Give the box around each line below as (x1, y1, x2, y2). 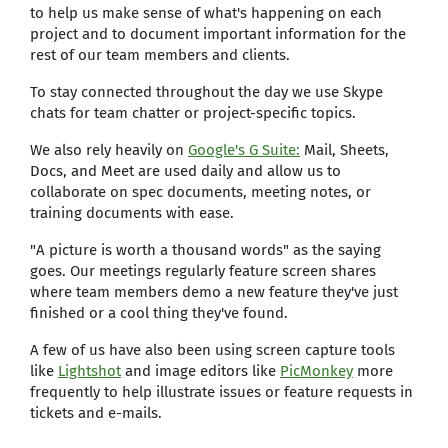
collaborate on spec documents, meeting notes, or (30, 183, 371, 201)
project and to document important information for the (30, 25, 406, 43)
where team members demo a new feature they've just (30, 283, 398, 301)
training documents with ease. (30, 204, 234, 222)
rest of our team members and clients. (30, 46, 290, 64)
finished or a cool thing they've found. (30, 304, 288, 322)
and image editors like (121, 362, 280, 380)
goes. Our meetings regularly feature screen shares (30, 262, 376, 280)
